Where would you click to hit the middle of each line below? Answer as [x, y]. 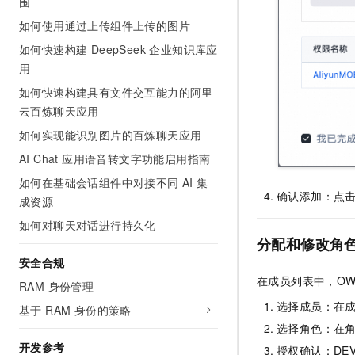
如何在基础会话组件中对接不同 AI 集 [114, 182]
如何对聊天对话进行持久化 [88, 225]
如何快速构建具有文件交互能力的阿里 [116, 92]
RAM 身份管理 [57, 286]
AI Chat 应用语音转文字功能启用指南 [115, 158]
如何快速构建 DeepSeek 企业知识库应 [118, 49]
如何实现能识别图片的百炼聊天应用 [111, 135]
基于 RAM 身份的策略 [75, 310]
